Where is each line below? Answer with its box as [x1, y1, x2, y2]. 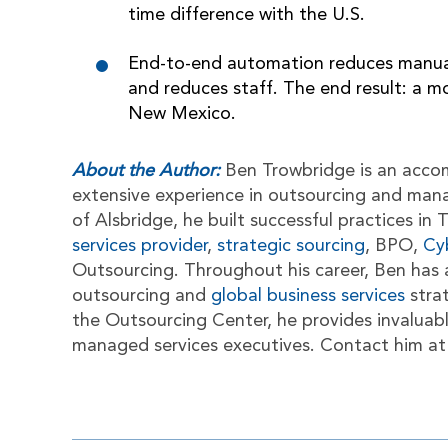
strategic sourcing [217, 237, 365, 255]
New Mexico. [128, 105, 236, 123]
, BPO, [365, 237, 423, 255]
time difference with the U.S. [128, 6, 365, 24]
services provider [72, 237, 207, 255]
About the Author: [72, 162, 220, 180]
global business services [211, 287, 405, 305]
